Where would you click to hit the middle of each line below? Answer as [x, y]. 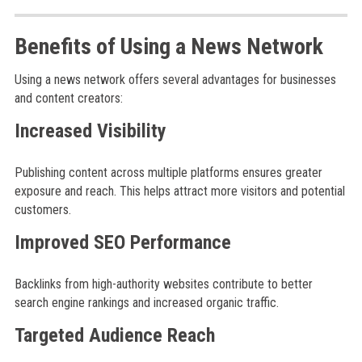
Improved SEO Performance [122, 242]
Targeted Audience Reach [114, 335]
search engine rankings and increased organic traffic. [146, 303]
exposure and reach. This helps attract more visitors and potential [179, 191]
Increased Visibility [90, 131]
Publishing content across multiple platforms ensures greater [168, 173]
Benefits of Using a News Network [168, 46]
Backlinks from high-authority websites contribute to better [163, 284]
